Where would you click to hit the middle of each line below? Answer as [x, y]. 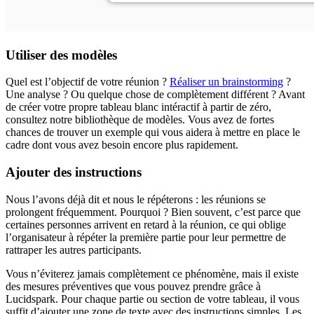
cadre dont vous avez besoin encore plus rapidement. [123, 145]
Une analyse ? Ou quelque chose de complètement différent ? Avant [155, 95]
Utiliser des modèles [61, 55]
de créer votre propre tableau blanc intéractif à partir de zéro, [138, 107]
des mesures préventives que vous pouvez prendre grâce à [133, 286]
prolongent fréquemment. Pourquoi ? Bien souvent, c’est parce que [153, 212]
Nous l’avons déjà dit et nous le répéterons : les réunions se [136, 199]
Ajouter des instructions [74, 172]
